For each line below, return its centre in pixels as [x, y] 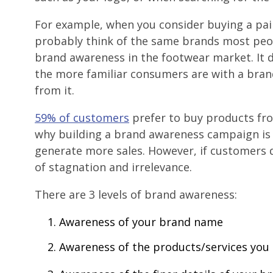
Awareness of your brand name [141, 222]
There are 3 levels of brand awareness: [136, 195]
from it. [55, 90]
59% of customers [82, 118]
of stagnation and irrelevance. [113, 167]
